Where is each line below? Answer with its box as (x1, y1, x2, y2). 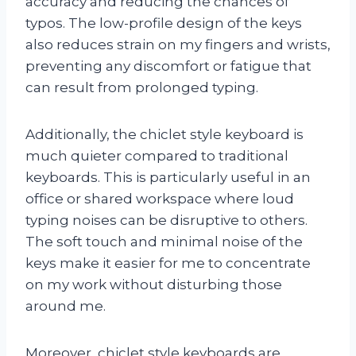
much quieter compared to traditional (25, 147, 288, 164)
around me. (25, 297, 106, 314)
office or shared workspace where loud (25, 190, 294, 207)
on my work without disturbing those (25, 276, 282, 292)
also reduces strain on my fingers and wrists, (25, 36, 331, 52)
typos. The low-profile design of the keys (25, 14, 302, 31)
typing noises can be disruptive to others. (25, 211, 308, 228)
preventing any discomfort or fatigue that (25, 57, 311, 74)
